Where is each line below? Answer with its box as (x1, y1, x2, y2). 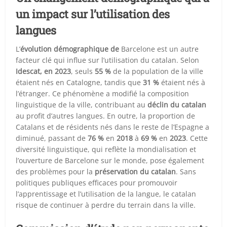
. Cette (186, 133, 208, 143)
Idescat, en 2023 (16, 66, 71, 76)
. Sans (176, 166, 197, 176)
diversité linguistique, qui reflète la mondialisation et (16, 144, 197, 154)
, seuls (71, 66, 95, 76)
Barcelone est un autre (119, 44, 199, 54)
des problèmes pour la (16, 166, 95, 176)
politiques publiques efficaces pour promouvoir (16, 177, 178, 187)
